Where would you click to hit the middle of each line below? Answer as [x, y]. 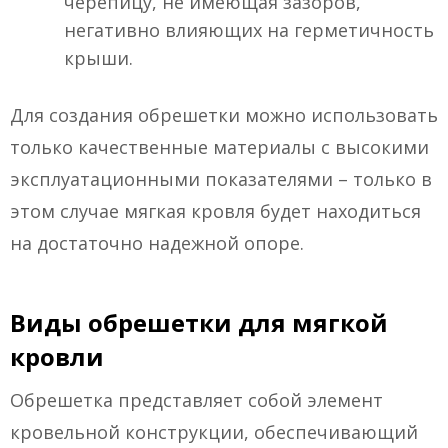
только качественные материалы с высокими [219, 147]
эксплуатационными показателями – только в [221, 179]
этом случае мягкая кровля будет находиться [215, 211]
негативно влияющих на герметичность [249, 30]
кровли [57, 357]
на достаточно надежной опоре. [157, 243]
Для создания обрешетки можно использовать [224, 115]
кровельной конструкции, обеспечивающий [214, 432]
